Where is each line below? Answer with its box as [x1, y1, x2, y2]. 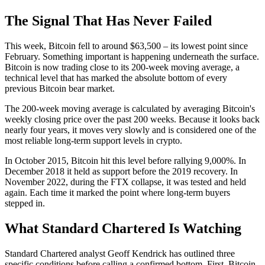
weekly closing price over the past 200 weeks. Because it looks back [5, 114, 260, 124]
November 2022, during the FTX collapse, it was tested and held [5, 176, 246, 187]
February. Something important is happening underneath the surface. [5, 51, 259, 62]
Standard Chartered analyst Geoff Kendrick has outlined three [5, 248, 235, 258]
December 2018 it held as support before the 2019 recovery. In [5, 166, 238, 176]
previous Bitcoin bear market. [5, 83, 115, 93]
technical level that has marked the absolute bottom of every [5, 72, 227, 83]
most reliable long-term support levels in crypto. [5, 135, 182, 146]
